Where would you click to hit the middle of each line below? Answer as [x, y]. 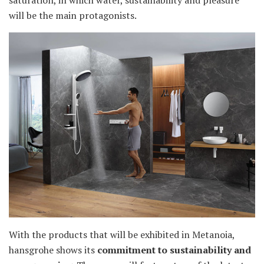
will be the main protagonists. [73, 16]
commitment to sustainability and [174, 250]
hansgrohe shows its [53, 250]
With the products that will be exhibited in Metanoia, [122, 235]
